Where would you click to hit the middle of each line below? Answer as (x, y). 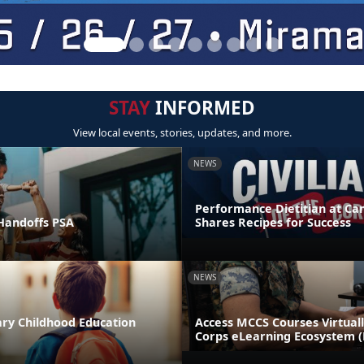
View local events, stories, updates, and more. (182, 132)
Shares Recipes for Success (273, 222)
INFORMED (203, 108)
